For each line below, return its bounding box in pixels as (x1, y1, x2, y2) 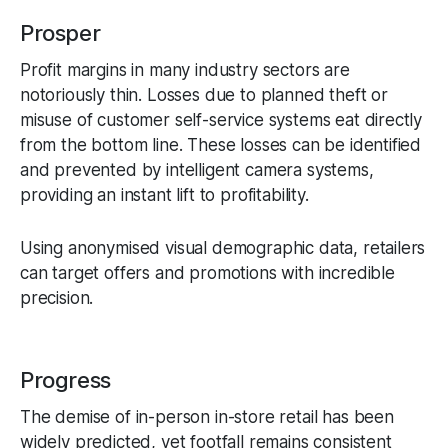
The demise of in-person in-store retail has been (20, 406, 394, 427)
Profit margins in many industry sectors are (20, 59, 350, 80)
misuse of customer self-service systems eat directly (20, 109, 423, 130)
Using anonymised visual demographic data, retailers (20, 237, 426, 258)
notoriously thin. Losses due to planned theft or (20, 84, 388, 105)
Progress (20, 366, 111, 393)
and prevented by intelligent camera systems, (20, 159, 374, 180)
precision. (20, 287, 94, 308)
